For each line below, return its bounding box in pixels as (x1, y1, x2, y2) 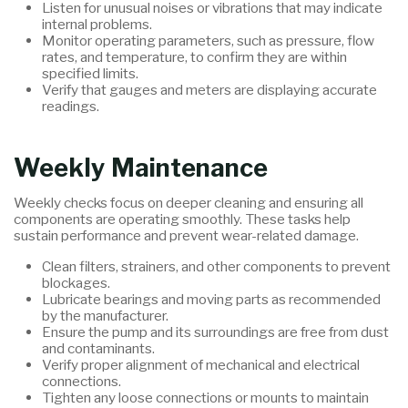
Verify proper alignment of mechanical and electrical (41, 355, 360, 373)
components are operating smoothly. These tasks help (14, 210, 352, 229)
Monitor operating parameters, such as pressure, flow (41, 32, 374, 50)
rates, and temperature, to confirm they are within (41, 48, 347, 66)
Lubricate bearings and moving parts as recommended (41, 290, 381, 308)
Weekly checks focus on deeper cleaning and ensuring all (14, 194, 364, 212)
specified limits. (41, 65, 138, 83)
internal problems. (41, 15, 152, 34)
